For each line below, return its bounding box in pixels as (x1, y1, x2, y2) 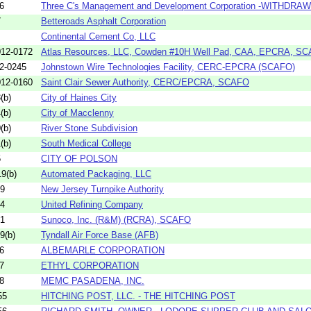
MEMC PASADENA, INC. (41, 275, 144, 286)
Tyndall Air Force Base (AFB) (41, 229, 158, 240)
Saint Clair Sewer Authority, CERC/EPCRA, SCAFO (41, 76, 249, 87)
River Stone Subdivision (41, 122, 137, 133)
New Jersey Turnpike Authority (41, 183, 164, 194)
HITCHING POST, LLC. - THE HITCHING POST (41, 290, 235, 301)
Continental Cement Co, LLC (41, 31, 155, 42)
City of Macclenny (41, 107, 114, 118)
